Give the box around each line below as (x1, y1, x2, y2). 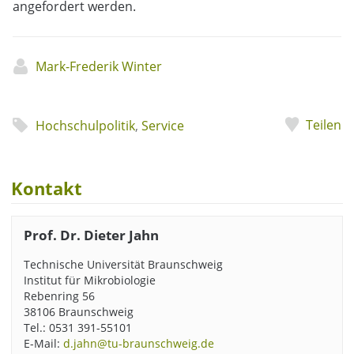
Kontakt (11, 177, 83, 201)
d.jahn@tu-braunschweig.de (62, 336, 214, 351)
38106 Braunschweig (23, 304, 134, 319)
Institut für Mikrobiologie (23, 273, 156, 288)
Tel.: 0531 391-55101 (23, 320, 132, 335)
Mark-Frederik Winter (35, 58, 162, 76)
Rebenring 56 (23, 288, 95, 303)
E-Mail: (23, 336, 63, 351)
